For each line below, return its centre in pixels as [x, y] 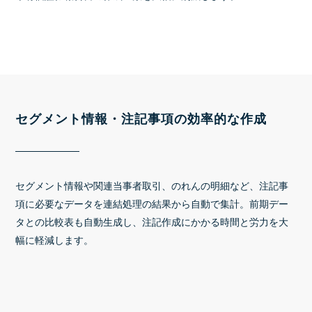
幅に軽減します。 [55, 240]
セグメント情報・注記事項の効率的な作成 [141, 119]
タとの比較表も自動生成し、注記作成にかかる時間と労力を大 [152, 222]
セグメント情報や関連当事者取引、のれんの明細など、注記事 [152, 186]
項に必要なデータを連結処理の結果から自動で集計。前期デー [152, 204]
